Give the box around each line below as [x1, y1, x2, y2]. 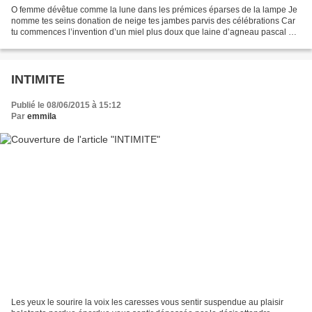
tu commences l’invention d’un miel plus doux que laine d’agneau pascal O [11, 26, 295, 37]
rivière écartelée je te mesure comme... [11, 38, 157, 48]
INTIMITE [11, 72, 65, 86]
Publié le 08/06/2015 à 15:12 [11, 100, 121, 110]
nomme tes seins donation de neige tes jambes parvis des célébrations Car [11, 15, 295, 26]
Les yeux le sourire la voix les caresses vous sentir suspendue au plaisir [11, 297, 283, 308]
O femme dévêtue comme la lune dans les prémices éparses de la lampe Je [11, 4, 297, 15]
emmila [27, 111, 56, 121]
